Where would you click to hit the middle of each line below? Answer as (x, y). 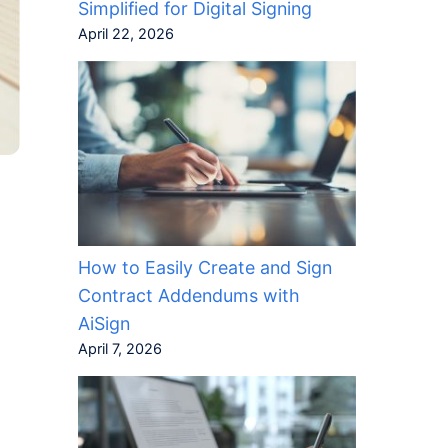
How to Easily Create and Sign (204, 268)
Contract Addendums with (188, 296)
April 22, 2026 (125, 34)
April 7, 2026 (119, 349)
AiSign (103, 324)
